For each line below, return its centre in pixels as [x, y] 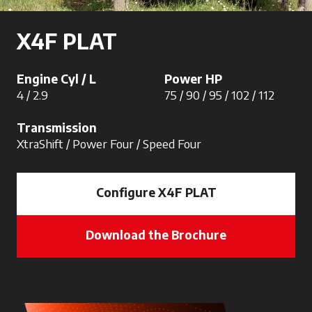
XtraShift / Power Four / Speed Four [109, 144]
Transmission [57, 128]
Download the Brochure [156, 235]
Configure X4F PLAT [156, 193]
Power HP [193, 79]
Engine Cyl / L [56, 79]
